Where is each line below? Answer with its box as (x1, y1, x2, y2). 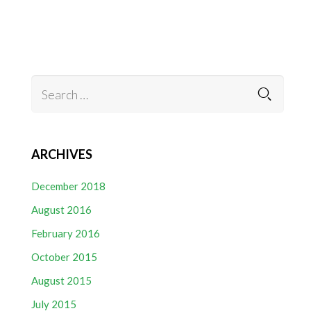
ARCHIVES (31, 146, 93, 162)
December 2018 (31, 180, 106, 192)
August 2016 (31, 203, 92, 216)
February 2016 (31, 227, 101, 239)
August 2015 (31, 274, 92, 287)
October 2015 (31, 251, 98, 263)
